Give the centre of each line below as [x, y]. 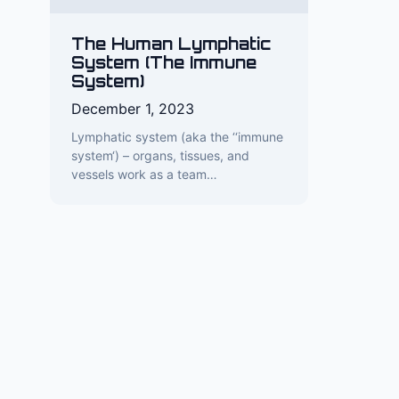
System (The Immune [164, 62]
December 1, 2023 [133, 109]
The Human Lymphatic [171, 44]
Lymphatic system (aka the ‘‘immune [177, 137]
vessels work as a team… [144, 174]
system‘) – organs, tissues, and [160, 155]
